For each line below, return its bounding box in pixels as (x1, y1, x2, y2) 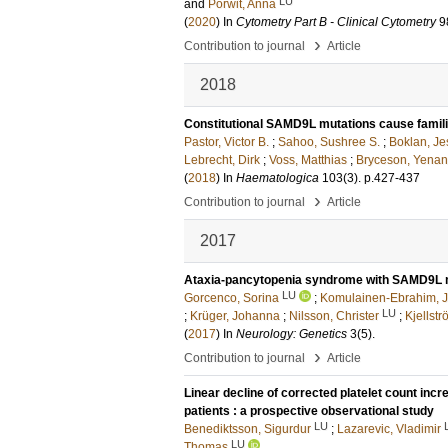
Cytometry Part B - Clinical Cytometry (236, 15, 436, 29)
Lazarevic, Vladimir (337, 422, 441, 436)
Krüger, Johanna (190, 309, 280, 323)
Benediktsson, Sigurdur (184, 422, 311, 436)
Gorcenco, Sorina (184, 291, 279, 305)
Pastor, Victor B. (184, 135, 269, 149)
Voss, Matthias (269, 153, 347, 167)
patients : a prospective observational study (184, 404, 434, 418)
